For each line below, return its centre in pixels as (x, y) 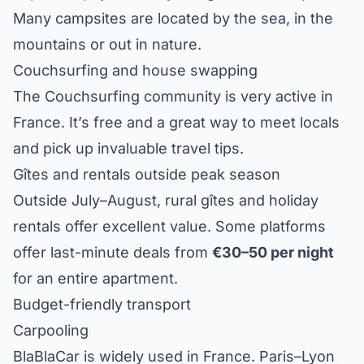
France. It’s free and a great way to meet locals (176, 122)
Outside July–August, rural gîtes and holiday (166, 200)
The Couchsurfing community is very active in (173, 96)
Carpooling (51, 330)
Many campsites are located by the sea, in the (173, 18)
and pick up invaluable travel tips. (128, 148)
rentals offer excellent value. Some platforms (169, 226)
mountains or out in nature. (107, 44)
